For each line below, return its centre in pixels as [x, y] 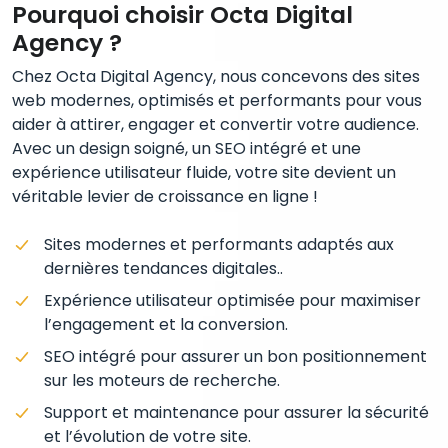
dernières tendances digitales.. [163, 269]
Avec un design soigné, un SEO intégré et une [186, 149]
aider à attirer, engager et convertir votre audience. [215, 125]
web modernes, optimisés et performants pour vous [217, 101]
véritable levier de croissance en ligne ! [165, 197]
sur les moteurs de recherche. [162, 381]
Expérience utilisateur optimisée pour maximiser [232, 301]
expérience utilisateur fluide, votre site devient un [204, 173]
